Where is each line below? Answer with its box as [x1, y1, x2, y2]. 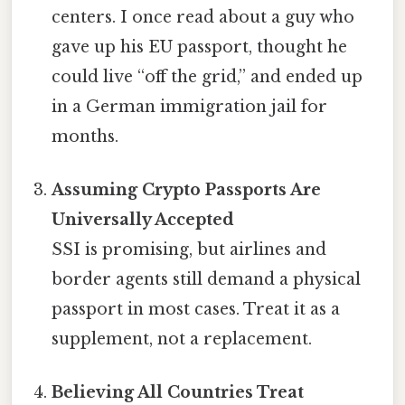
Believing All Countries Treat [52, 382, 305, 403]
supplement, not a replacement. [52, 328, 313, 349]
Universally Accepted [52, 209, 235, 230]
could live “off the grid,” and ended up [52, 66, 363, 87]
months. [52, 126, 119, 146]
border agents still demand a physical [52, 268, 362, 289]
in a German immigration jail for [52, 96, 328, 117]
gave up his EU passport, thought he [52, 36, 348, 57]
